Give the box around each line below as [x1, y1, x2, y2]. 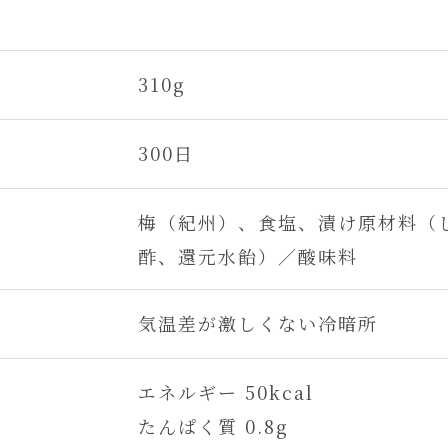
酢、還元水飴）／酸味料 [138, 242, 358, 269]
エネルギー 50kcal [138, 378, 314, 405]
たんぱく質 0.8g [138, 412, 289, 439]
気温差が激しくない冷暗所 [138, 309, 378, 336]
